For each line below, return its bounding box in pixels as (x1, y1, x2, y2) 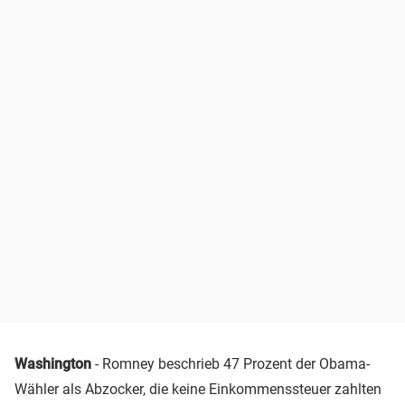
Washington (14, 354, 91, 372)
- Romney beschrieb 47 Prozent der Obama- (91, 354, 370, 372)
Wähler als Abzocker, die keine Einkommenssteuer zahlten (14, 380, 381, 398)
